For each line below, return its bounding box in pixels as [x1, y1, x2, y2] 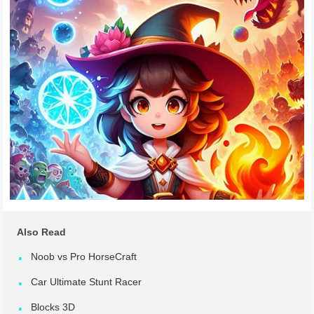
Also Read [17, 226, 67, 238]
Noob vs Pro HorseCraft [31, 251, 137, 263]
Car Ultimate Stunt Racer [31, 276, 142, 288]
